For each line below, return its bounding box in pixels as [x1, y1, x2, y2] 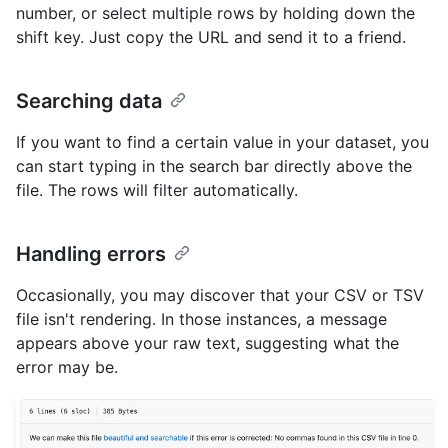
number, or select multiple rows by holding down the [16, 2, 415, 23]
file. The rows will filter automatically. [16, 179, 298, 200]
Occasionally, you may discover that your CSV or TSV [16, 284, 424, 305]
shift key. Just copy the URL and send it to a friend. [16, 26, 406, 47]
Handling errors [16, 241, 166, 266]
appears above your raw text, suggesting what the [16, 332, 399, 353]
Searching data [16, 88, 162, 113]
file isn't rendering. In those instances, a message [16, 308, 387, 329]
